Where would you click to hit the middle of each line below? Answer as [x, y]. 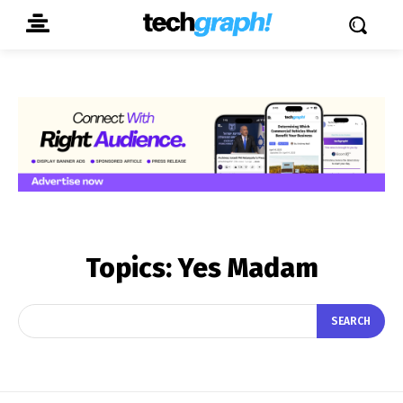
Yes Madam [248, 268]
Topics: [131, 268]
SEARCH [351, 322]
